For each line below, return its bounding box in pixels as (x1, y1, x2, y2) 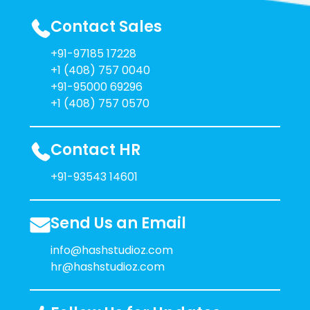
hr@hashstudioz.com (50, 259, 165, 275)
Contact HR (50, 139, 140, 161)
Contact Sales (50, 16, 162, 37)
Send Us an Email (50, 212, 186, 234)
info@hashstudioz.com (50, 242, 173, 258)
